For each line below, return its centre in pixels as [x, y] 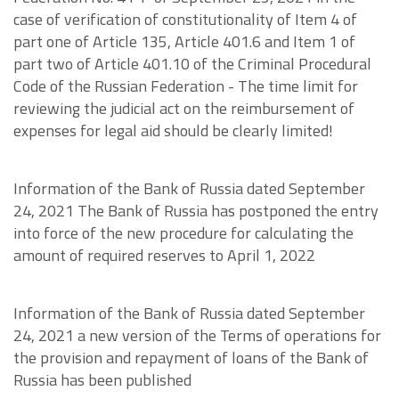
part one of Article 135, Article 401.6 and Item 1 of [184, 42]
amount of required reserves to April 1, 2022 [164, 256]
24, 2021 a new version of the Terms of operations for [197, 336]
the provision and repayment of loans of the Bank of [191, 358]
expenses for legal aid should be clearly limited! [173, 131]
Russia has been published [102, 380]
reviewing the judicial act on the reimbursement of [184, 109]
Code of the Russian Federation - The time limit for [186, 86]
